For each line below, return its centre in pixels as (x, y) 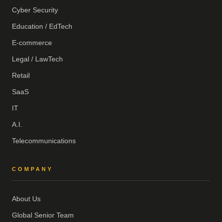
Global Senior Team (43, 215)
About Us (26, 199)
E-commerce (32, 43)
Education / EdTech (42, 27)
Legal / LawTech (37, 59)
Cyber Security (35, 10)
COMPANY (32, 169)
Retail (21, 76)
